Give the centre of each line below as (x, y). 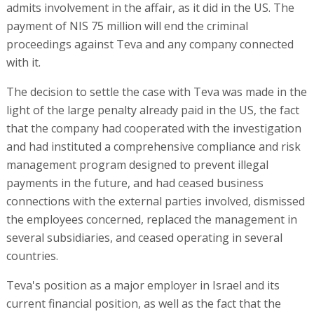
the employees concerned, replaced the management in (151, 220)
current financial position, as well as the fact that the (143, 304)
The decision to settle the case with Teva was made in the (156, 92)
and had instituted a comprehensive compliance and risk (153, 147)
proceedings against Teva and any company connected (150, 45)
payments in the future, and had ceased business (135, 183)
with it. (23, 63)
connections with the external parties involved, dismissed (155, 202)
